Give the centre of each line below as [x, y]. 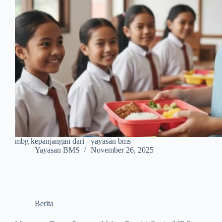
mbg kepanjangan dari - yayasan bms [73, 141]
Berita [44, 203]
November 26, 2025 [122, 150]
